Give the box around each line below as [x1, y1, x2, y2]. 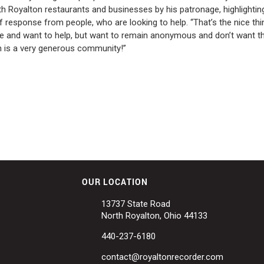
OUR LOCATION [82, 176, 148, 188]
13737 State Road [101, 199, 170, 210]
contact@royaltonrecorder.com [101, 252, 223, 263]
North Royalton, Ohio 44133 [101, 210, 207, 222]
